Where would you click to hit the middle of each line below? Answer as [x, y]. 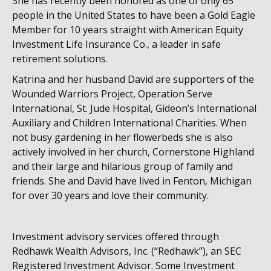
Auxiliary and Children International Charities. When [129, 123]
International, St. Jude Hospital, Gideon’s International [134, 108]
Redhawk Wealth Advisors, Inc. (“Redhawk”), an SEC [127, 251]
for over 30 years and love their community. [110, 195]
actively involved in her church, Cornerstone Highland [133, 152]
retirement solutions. [60, 59]
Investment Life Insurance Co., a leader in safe [116, 44]
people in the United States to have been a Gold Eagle [134, 15]
